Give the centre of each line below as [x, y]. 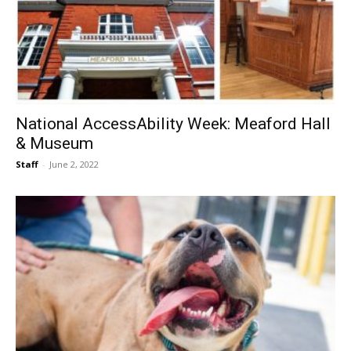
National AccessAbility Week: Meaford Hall [173, 124]
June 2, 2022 [74, 165]
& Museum [54, 144]
